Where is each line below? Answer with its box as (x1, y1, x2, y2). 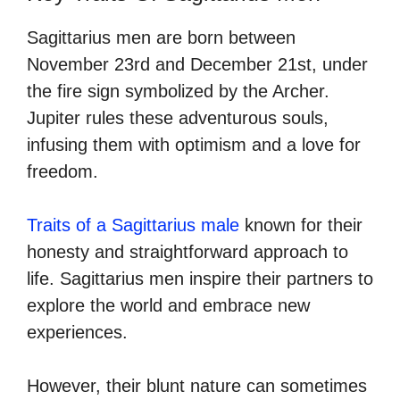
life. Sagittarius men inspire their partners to (27, 268, 373, 288)
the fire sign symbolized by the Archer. (27, 80, 329, 101)
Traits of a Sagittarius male (27, 214, 239, 235)
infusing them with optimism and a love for (27, 134, 361, 154)
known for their (239, 214, 362, 235)
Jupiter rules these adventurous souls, (27, 107, 329, 128)
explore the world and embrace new (27, 295, 310, 315)
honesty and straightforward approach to (27, 241, 348, 262)
